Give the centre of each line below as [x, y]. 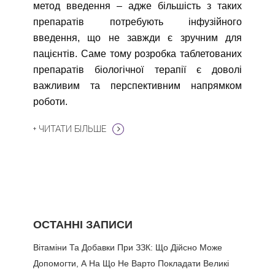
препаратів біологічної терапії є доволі [137, 69]
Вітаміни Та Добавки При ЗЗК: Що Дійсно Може [128, 247]
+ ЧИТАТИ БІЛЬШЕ [70, 129]
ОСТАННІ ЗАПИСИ [83, 224]
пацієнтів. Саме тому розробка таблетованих [137, 53]
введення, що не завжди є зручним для [137, 37]
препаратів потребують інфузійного [137, 21]
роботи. [50, 101]
